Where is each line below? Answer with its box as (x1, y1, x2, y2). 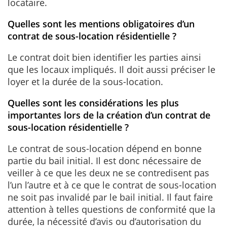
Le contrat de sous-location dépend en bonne (8, 142, 202, 155)
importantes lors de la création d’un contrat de (8, 108, 210, 121)
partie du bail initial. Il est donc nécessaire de (8, 154, 201, 167)
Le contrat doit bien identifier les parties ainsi (8, 51, 201, 63)
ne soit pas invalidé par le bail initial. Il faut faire (8, 191, 213, 203)
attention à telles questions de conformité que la (8, 203, 215, 215)
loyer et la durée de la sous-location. (8, 75, 163, 88)
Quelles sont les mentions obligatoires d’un (8, 17, 195, 30)
